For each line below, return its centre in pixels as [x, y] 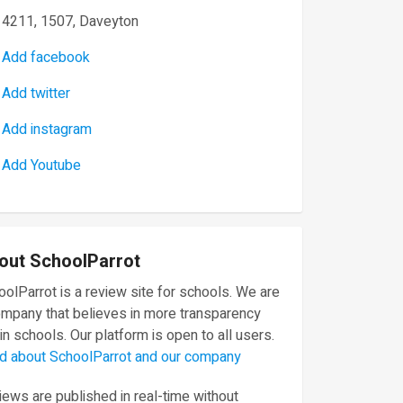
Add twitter [36, 94]
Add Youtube [41, 166]
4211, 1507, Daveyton [70, 22]
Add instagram [47, 130]
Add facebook [46, 58]
